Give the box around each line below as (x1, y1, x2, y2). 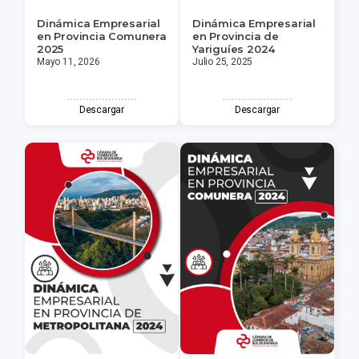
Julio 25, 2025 (192, 55, 253, 67)
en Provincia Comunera (37, 29, 167, 42)
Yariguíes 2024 (192, 42, 276, 55)
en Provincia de (192, 29, 280, 42)
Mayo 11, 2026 (37, 55, 100, 67)
